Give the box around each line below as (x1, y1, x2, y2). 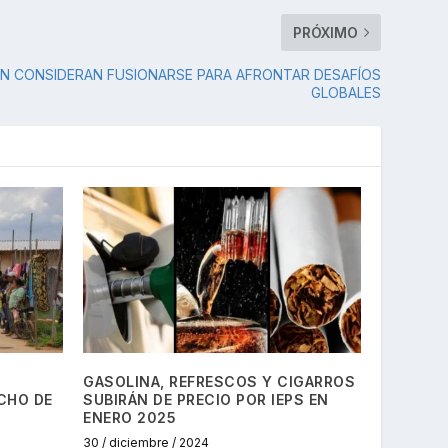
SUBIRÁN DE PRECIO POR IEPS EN (83, 391, 329, 408)
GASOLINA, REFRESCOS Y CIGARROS (83, 373, 356, 390)
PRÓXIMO (292, 23, 358, 41)
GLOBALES (310, 83, 381, 101)
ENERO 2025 (83, 409, 177, 426)
